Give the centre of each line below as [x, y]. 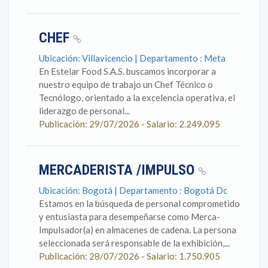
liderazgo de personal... [84, 111]
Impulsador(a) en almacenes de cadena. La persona [138, 230]
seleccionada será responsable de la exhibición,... [134, 243]
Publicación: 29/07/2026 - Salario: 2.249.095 [130, 124]
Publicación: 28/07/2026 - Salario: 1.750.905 [130, 256]
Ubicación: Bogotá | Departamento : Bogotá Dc [133, 190]
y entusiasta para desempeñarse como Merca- [130, 217]
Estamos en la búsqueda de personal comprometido [139, 203]
